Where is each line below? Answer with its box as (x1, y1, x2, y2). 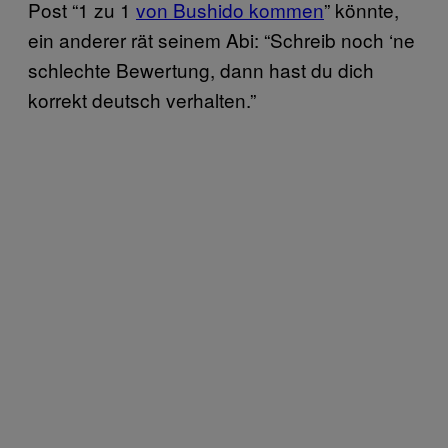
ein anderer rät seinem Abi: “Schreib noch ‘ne (28, 25, 415, 53)
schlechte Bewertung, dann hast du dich (28, 55, 374, 83)
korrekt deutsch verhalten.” (28, 85, 256, 113)
